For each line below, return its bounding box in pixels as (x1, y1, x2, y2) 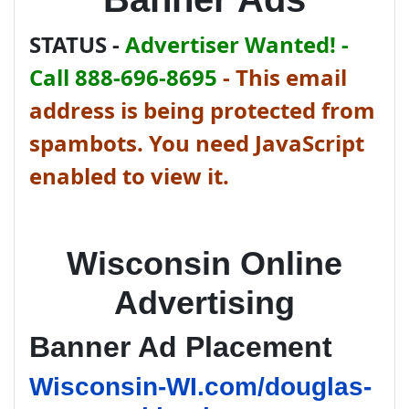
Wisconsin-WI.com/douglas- (29, 372, 372, 401)
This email (236, 62, 347, 92)
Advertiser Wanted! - (125, 29, 349, 59)
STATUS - (29, 29, 125, 59)
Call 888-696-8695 (29, 62, 217, 92)
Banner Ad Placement (29, 330, 332, 363)
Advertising (114, 284, 295, 321)
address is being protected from (29, 95, 375, 125)
